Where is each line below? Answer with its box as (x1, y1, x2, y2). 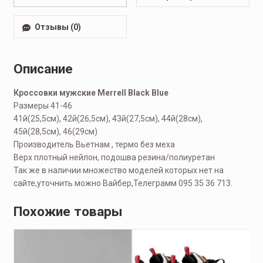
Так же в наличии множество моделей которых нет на (13, 165, 224, 175)
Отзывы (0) (35, 22, 82, 32)
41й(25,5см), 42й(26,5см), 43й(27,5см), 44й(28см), (13, 113, 203, 123)
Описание (13, 60, 73, 77)
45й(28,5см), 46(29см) (13, 126, 97, 136)
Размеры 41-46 (13, 100, 72, 110)
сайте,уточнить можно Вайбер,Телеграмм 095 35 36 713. (13, 178, 232, 188)
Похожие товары (13, 204, 123, 220)
